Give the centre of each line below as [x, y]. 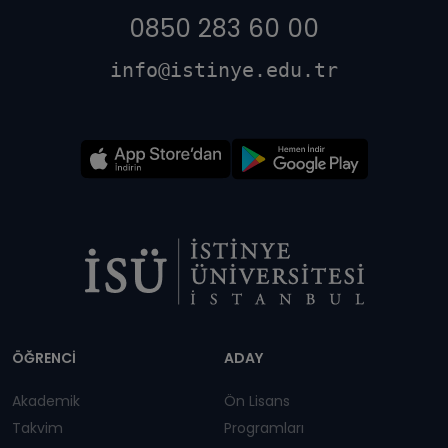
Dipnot [60, 322]
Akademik [46, 401]
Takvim [37, 428]
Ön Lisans [257, 401]
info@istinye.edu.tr [224, 70]
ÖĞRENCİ [44, 358]
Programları [264, 428]
